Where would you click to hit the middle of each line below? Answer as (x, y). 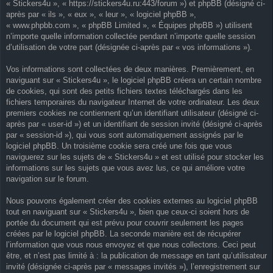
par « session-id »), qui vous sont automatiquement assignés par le (125, 135)
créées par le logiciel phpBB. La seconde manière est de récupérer (123, 233)
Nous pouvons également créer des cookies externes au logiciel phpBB (132, 200)
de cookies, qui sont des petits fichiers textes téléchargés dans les (124, 91)
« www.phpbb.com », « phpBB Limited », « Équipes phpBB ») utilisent (129, 25)
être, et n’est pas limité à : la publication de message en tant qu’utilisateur (136, 255)
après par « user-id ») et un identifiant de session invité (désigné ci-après (134, 124)
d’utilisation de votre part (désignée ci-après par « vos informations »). (129, 47)
